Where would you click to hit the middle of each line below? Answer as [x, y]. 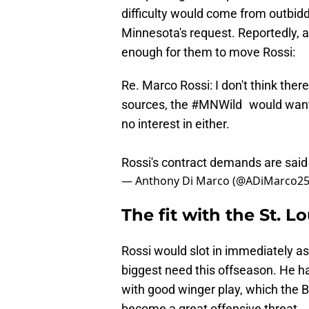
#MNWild [217, 105]
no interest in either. [176, 124]
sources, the [156, 105]
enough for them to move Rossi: [208, 52]
